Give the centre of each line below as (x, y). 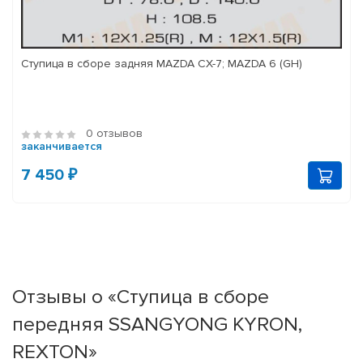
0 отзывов (114, 134)
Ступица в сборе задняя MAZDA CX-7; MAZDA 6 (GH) (162, 64)
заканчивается (62, 147)
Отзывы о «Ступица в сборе (141, 297)
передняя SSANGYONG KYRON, (157, 325)
